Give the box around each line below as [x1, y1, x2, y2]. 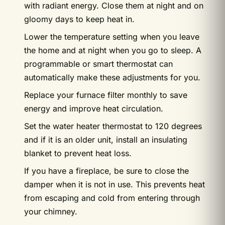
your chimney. [24, 206, 77, 216]
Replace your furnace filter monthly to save [24, 89, 187, 100]
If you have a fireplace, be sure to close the [24, 165, 189, 176]
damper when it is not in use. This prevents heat [24, 179, 205, 189]
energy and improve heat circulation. [24, 103, 163, 114]
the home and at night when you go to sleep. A [24, 45, 201, 55]
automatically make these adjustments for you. [24, 72, 200, 82]
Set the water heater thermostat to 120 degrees [24, 121, 202, 131]
